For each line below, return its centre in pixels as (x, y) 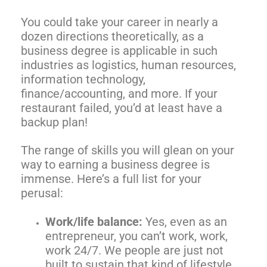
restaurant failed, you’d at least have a (122, 108)
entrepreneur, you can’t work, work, (137, 236)
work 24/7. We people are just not (135, 251)
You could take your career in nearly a (119, 22)
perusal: (42, 193)
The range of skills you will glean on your (128, 150)
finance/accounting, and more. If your (119, 93)
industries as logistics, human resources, (128, 65)
